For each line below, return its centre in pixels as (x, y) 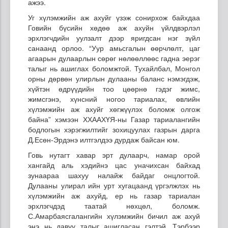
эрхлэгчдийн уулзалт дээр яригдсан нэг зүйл (114, 37)
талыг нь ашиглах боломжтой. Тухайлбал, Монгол (114, 68)
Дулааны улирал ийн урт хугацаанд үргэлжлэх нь (114, 185)
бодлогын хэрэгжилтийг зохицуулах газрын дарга (114, 129)
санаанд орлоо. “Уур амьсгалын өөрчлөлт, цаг (114, 48)
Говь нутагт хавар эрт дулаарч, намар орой (114, 154)
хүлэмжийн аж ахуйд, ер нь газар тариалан (114, 195)
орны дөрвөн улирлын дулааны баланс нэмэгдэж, (114, 78)
